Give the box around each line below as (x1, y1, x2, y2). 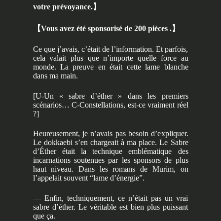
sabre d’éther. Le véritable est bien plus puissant (33, 202, 188, 211)
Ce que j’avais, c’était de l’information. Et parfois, (33, 45, 188, 54)
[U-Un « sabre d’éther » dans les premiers (33, 91, 188, 100)
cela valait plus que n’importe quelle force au (33, 54, 188, 63)
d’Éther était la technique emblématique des (33, 147, 188, 156)
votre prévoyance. (33, 2, 93, 11)
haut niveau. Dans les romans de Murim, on (33, 165, 188, 174)
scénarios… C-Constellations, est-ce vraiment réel (33, 100, 188, 109)
